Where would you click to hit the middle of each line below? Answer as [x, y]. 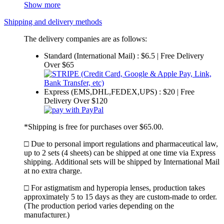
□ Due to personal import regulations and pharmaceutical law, [121, 144]
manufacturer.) [47, 215]
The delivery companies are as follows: [85, 39]
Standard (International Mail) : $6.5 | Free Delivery [124, 56]
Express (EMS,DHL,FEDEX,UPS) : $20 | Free [119, 92]
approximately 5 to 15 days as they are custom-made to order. [120, 197]
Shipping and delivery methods [53, 22]
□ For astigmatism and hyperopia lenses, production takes [114, 188]
